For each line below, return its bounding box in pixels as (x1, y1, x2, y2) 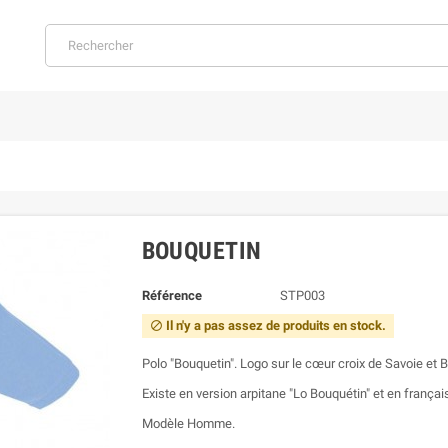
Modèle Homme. (141, 416, 235, 431)
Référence (141, 288, 202, 303)
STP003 (280, 288, 325, 303)
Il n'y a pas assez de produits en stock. (162, 318, 386, 333)
